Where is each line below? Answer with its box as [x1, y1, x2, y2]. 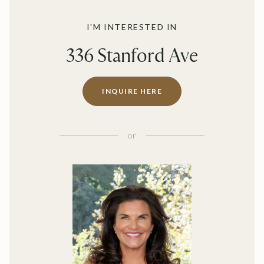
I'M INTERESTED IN [86, 21, 178, 32]
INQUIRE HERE [102, 86, 162, 95]
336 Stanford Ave [66, 44, 198, 66]
